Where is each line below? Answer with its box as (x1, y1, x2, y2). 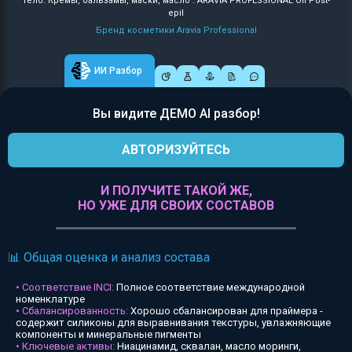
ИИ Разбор (94, 65, 142, 76)
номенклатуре (16, 293, 85, 305)
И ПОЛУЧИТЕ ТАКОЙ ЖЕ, (100, 183, 252, 198)
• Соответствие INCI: (16, 281, 114, 293)
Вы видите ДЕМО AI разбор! (92, 106, 260, 121)
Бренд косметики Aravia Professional (95, 25, 257, 35)
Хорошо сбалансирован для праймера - (128, 305, 323, 317)
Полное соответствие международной (114, 281, 305, 293)
